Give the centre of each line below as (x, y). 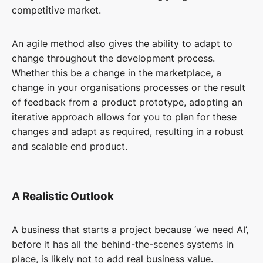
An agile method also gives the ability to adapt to (122, 44)
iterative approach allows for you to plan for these (124, 117)
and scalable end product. (70, 146)
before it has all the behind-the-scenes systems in (123, 245)
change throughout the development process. (113, 58)
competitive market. (56, 10)
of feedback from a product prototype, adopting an (127, 102)
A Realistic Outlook (63, 197)
